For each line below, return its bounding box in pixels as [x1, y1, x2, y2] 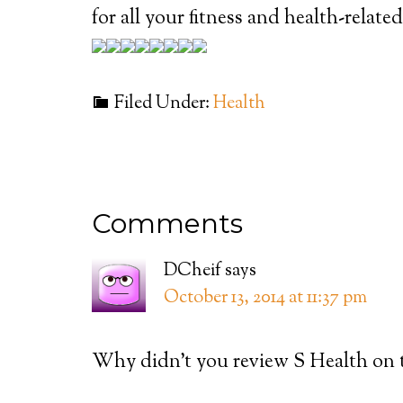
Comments [92, 207, 243, 240]
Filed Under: [114, 91, 213, 117]
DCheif [164, 258, 221, 284]
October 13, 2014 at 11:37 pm [164, 285, 367, 311]
